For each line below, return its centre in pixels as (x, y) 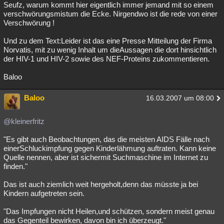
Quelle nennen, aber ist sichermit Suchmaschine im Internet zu (106, 157)
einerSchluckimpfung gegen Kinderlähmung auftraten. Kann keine (110, 148)
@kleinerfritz (24, 121)
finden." (15, 166)
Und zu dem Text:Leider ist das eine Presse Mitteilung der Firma (108, 41)
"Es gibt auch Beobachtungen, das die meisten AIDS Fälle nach (106, 139)
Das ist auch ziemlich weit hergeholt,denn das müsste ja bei (101, 184)
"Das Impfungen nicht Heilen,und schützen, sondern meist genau (109, 211)
